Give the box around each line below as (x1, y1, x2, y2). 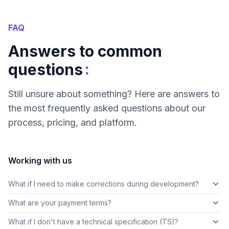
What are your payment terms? (8, 198, 111, 208)
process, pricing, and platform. (8, 117, 137, 128)
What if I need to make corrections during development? (8, 179, 199, 189)
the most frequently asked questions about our (8, 103, 205, 114)
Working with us (8, 155, 72, 166)
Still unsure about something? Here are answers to (8, 88, 220, 100)
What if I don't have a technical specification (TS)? (8, 217, 178, 226)
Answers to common (8, 42, 162, 61)
